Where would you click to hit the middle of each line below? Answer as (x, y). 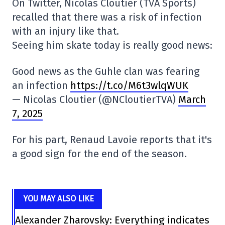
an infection (41, 85)
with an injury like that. (66, 31)
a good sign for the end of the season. (99, 154)
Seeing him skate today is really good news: (112, 45)
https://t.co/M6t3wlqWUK (129, 85)
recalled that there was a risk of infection (107, 17)
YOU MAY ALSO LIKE (58, 199)
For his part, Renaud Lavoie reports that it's (112, 140)
